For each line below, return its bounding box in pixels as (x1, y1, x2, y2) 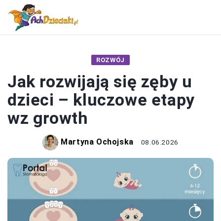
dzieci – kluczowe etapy (7, 90, 195, 110)
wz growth (7, 108, 88, 128)
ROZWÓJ (96, 56, 125, 64)
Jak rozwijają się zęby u (7, 72, 192, 91)
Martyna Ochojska (61, 137, 134, 147)
